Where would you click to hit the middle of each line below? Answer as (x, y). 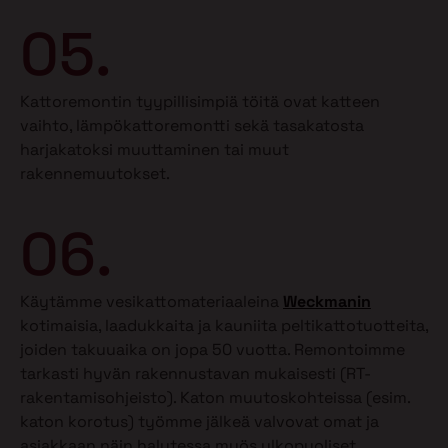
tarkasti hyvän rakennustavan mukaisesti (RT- (195, 374)
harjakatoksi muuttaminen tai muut (154, 149)
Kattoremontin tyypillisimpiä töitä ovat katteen (200, 101)
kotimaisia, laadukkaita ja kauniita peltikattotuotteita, (224, 326)
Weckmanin (327, 302)
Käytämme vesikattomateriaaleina (151, 302)
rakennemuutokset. (95, 173)
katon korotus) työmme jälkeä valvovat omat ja (199, 422)
